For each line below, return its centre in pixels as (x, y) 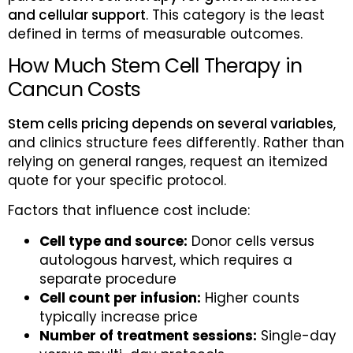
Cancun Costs (74, 90)
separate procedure (108, 279)
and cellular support (77, 15)
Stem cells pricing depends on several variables (171, 124)
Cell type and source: (113, 241)
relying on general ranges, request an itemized (168, 162)
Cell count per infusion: (120, 297)
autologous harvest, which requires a (166, 260)
